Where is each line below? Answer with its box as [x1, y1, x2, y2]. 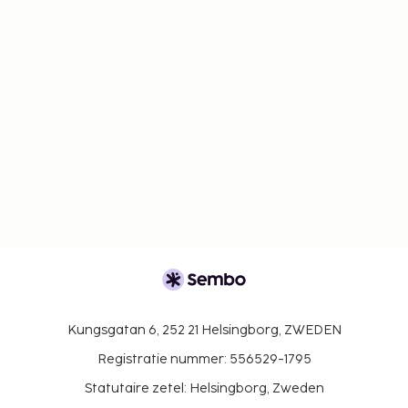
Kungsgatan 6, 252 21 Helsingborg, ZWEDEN [66, 321, 342, 338]
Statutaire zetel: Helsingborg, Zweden [84, 380, 324, 396]
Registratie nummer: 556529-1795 [97, 351, 311, 367]
